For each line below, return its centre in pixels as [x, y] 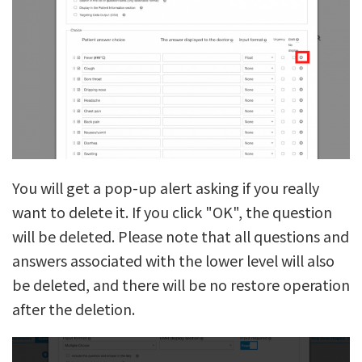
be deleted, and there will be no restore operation [181, 284]
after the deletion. [74, 308]
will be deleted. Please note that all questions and [181, 236]
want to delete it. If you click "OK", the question [172, 211]
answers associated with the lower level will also [173, 260]
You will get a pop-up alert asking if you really [166, 187]
